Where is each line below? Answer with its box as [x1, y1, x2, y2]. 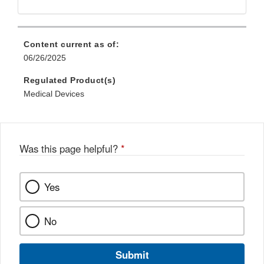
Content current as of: [24, 39, 119, 49]
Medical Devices [24, 89, 84, 99]
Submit [115, 247, 149, 262]
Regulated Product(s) [24, 75, 115, 85]
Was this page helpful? [19, 141, 121, 156]
